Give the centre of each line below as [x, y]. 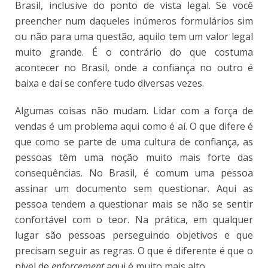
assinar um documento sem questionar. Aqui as [134, 189]
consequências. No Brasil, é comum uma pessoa [134, 173]
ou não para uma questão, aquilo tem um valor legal [134, 37]
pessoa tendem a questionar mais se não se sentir [134, 204]
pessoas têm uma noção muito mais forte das [134, 158]
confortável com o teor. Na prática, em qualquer [134, 220]
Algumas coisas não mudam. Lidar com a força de [134, 111]
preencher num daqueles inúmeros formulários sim [134, 21]
